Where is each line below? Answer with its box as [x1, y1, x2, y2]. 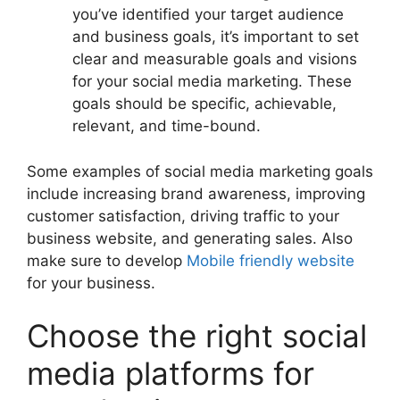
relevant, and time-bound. [72, 117, 261, 136]
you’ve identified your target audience [72, 5, 344, 24]
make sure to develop [27, 251, 187, 270]
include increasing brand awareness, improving [27, 184, 365, 203]
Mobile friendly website [187, 251, 354, 270]
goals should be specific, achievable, [72, 95, 337, 113]
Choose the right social [27, 317, 367, 355]
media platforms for [27, 354, 314, 393]
